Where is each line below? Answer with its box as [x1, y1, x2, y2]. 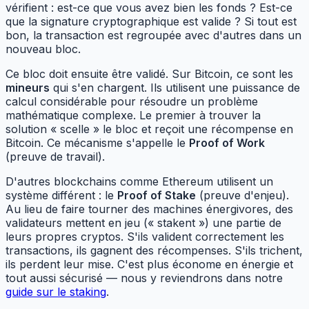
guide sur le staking [6, 284, 106, 299]
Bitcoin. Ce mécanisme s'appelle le [6, 135, 189, 150]
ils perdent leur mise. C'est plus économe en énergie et [6, 257, 293, 271]
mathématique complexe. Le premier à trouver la [6, 108, 261, 122]
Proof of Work [189, 135, 265, 150]
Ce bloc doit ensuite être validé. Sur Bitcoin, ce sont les [6, 66, 293, 81]
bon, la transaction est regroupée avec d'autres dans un [6, 28, 301, 42]
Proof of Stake [117, 188, 196, 202]
